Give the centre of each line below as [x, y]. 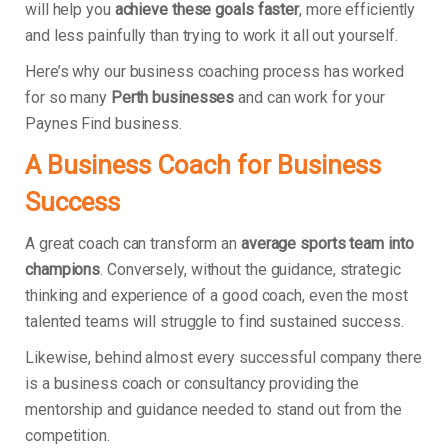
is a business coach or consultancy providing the [192, 384]
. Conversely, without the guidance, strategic [250, 270]
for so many [68, 98]
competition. [71, 436]
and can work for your [310, 98]
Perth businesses [172, 98]
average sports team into [327, 244]
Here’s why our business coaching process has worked [214, 72]
